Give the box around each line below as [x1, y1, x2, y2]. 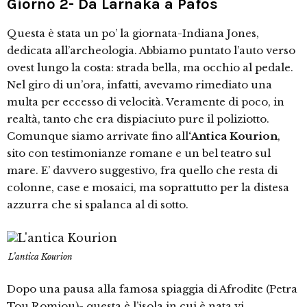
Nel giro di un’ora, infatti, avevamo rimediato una [7, 78, 272, 91]
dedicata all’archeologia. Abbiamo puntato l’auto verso [7, 44, 295, 57]
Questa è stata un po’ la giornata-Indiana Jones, [7, 27, 259, 40]
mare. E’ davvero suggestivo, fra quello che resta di [7, 164, 278, 177]
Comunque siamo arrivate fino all [7, 130, 188, 143]
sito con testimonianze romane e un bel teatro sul [7, 147, 271, 160]
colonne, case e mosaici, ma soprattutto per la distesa [7, 181, 289, 194]
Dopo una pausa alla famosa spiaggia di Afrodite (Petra [7, 282, 297, 295]
